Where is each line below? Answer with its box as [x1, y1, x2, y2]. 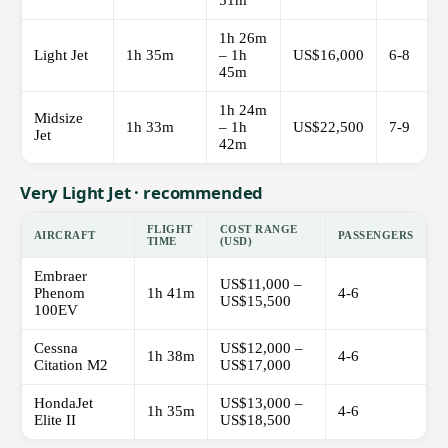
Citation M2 [34, 357, 108, 374]
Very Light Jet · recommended [20, 181, 264, 205]
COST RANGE [220, 223, 298, 236]
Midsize [34, 110, 83, 127]
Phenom [34, 285, 85, 302]
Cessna [34, 340, 78, 357]
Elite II [34, 412, 76, 429]
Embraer [34, 268, 87, 285]
